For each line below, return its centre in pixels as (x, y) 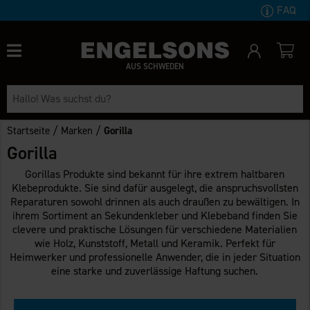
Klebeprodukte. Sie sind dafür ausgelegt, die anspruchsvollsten (155, 188)
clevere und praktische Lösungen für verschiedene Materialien (155, 229)
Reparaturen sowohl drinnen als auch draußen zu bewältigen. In (155, 201)
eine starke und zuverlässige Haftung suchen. (155, 271)
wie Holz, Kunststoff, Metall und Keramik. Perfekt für (155, 243)
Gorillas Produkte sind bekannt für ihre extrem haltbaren (155, 174)
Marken (77, 130)
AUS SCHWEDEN (155, 66)
